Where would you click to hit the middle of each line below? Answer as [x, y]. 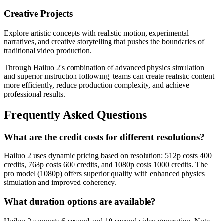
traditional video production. [48, 50]
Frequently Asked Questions [75, 115]
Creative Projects [38, 14]
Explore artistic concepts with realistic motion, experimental [96, 33]
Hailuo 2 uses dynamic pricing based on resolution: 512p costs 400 [108, 156]
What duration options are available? [80, 202]
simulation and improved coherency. [60, 183]
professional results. [35, 94]
